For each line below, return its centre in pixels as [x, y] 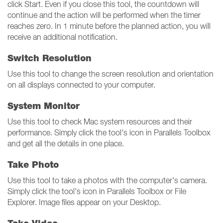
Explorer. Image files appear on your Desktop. [84, 202]
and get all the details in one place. [66, 143]
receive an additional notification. [62, 37]
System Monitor [44, 106]
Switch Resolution [50, 58]
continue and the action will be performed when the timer [104, 15]
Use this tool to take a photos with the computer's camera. [107, 180]
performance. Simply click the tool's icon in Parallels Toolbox [109, 132]
